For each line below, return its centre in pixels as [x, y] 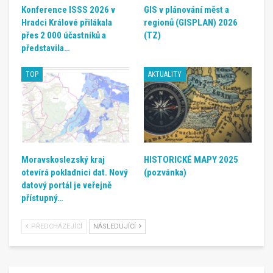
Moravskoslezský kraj [63, 160]
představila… [46, 48]
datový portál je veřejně [66, 186]
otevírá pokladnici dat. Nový [75, 173]
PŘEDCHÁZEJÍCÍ [56, 227]
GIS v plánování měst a [186, 10]
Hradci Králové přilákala [67, 23]
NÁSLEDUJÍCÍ [115, 227]
